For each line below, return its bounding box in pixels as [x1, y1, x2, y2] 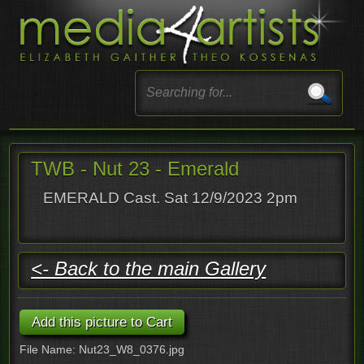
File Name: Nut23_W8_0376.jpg [19, 342, 185, 356]
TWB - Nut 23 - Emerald [31, 157, 240, 180]
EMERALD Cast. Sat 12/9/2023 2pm [43, 188, 298, 206]
